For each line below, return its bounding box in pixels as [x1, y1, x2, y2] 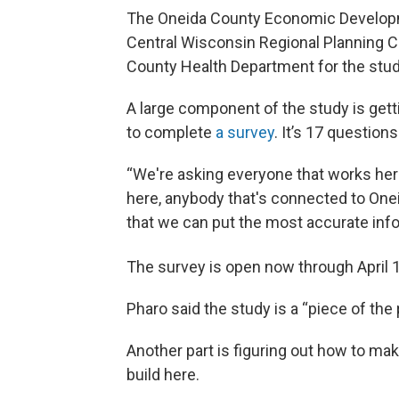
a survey [216, 123, 274, 142]
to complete [126, 123, 216, 142]
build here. [126, 365, 199, 385]
